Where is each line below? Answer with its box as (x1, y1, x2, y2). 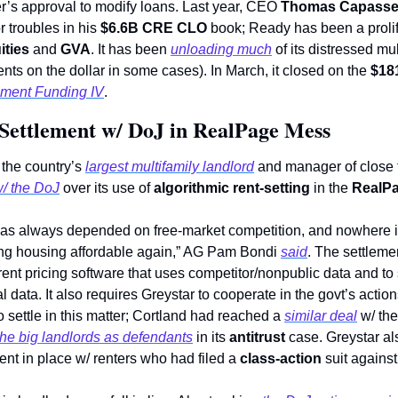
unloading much (171, 42, 272, 58)
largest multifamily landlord (85, 159, 254, 175)
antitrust (229, 330, 285, 346)
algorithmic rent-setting (154, 180, 314, 196)
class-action (240, 351, 322, 367)
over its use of (60, 180, 154, 196)
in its (193, 330, 229, 346)
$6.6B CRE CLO (100, 20, 207, 36)
